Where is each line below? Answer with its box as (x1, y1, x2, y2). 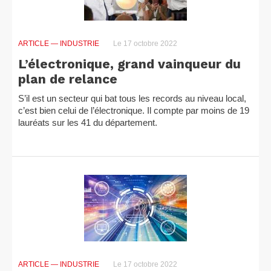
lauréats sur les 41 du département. (18, 117, 157, 128)
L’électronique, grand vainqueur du (18, 56, 241, 71)
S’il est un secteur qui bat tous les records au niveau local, (18, 93, 246, 103)
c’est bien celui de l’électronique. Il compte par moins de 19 (18, 105, 249, 116)
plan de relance (18, 71, 117, 87)
